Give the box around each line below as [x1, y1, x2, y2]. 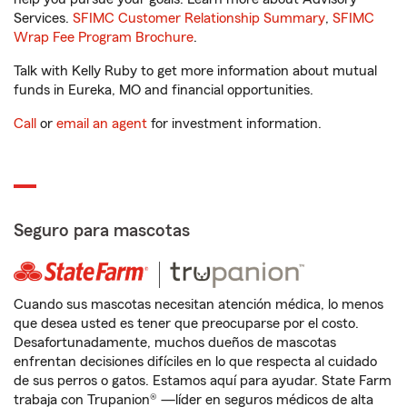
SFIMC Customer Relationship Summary [73, 11, 325, 25]
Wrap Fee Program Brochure [14, 30, 194, 45]
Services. [14, 11, 73, 25]
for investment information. [147, 116, 322, 131]
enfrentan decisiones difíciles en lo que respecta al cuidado [14, 354, 377, 369]
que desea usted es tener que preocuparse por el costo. [14, 316, 359, 331]
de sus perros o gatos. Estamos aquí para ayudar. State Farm [14, 373, 392, 388]
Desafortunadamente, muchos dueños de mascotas [14, 335, 336, 350]
